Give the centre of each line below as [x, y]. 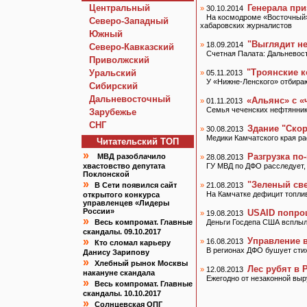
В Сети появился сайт [136, 185]
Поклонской [106, 174]
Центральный [120, 8]
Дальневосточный [130, 99]
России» [99, 211]
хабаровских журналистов [246, 25]
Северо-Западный [129, 21]
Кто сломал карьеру [133, 243]
